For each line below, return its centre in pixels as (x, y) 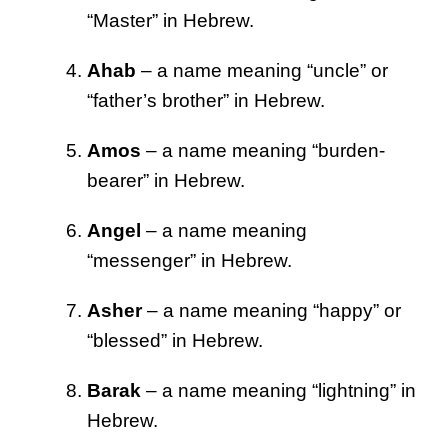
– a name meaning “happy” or (271, 310)
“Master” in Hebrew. (170, 20)
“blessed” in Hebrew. (175, 340)
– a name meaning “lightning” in (278, 390)
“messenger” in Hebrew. (189, 260)
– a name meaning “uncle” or (262, 70)
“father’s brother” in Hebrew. (206, 100)
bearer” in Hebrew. (166, 180)
